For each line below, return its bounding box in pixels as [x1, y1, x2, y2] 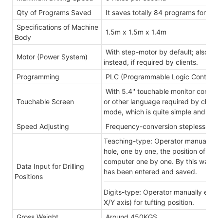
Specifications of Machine [15, 22, 98, 31]
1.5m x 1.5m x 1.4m [104, 27, 166, 36]
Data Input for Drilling [15, 162, 84, 170]
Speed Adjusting [15, 122, 69, 130]
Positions [15, 172, 99, 181]
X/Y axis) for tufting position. [104, 198, 194, 206]
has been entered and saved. [104, 167, 197, 176]
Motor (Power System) [15, 52, 88, 61]
